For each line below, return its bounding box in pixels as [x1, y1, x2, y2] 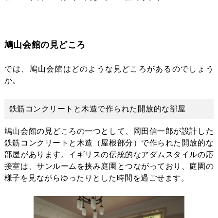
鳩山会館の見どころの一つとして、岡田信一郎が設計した [4, 127, 214, 136]
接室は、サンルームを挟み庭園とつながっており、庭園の [4, 162, 214, 171]
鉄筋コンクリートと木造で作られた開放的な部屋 [9, 105, 186, 113]
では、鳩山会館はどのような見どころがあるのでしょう [4, 65, 214, 73]
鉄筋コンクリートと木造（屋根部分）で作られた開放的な [4, 139, 214, 147]
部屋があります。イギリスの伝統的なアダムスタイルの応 [4, 150, 214, 159]
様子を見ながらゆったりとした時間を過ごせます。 [4, 174, 189, 182]
